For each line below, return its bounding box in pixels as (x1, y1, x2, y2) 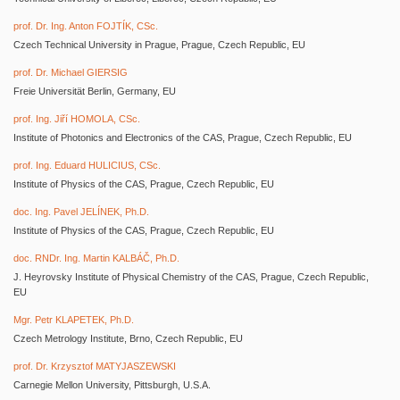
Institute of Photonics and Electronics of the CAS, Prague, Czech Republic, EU (13, 132, 352, 143)
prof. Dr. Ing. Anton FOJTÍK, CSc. (13, 21, 158, 31)
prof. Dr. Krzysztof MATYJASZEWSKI (13, 361, 176, 371)
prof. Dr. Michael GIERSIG (13, 67, 128, 78)
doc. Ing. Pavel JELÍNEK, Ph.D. (13, 206, 149, 217)
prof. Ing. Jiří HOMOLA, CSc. (13, 113, 140, 124)
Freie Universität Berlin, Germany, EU (13, 86, 176, 96)
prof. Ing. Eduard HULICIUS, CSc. (13, 160, 161, 171)
